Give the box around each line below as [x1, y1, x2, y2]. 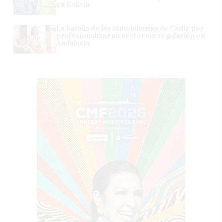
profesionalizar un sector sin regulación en [56, 31, 206, 40]
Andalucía [56, 38, 90, 48]
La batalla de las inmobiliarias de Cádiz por [56, 23, 204, 33]
